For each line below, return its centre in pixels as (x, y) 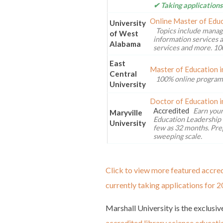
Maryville (126, 113)
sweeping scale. (178, 136)
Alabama (125, 44)
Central (123, 74)
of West (124, 34)
